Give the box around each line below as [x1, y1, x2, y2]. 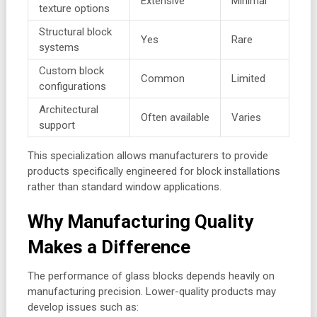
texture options [38, 2, 110, 16]
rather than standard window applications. [27, 180, 221, 194]
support [38, 119, 75, 132]
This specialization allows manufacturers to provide [27, 149, 268, 163]
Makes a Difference [27, 236, 190, 258]
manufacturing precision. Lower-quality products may [27, 285, 276, 299]
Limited [231, 72, 265, 86]
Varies [231, 111, 261, 125]
